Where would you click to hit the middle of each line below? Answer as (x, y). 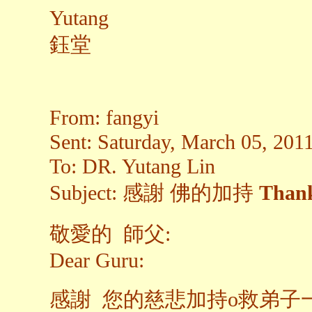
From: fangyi (104, 118)
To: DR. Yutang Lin (132, 167)
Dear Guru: (97, 261)
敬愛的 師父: (110, 234)
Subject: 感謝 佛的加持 (154, 193)
